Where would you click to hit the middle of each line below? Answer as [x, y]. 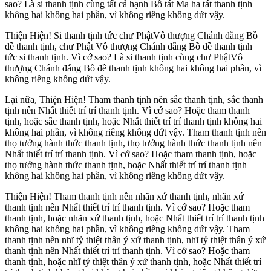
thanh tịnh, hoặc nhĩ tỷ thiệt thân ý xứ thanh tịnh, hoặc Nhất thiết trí [133, 262]
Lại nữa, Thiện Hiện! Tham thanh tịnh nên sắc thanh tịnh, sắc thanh [134, 100]
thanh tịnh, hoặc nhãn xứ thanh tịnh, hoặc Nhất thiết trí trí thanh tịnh [135, 218]
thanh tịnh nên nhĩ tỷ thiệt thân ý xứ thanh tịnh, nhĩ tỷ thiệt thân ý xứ [135, 240]
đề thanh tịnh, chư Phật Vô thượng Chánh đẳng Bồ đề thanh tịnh [129, 47]
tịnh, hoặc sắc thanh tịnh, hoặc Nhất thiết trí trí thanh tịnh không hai [133, 122]
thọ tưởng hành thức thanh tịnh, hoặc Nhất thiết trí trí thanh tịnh [126, 165]
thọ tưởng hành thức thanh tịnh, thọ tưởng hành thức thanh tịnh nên [133, 143]
